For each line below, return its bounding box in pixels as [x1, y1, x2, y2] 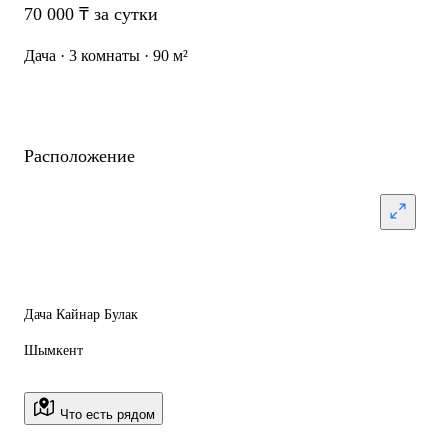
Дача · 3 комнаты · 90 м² [24, 47, 188, 64]
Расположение [24, 146, 135, 166]
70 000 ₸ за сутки [24, 4, 158, 24]
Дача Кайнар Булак [24, 307, 138, 322]
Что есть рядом [56, 407, 155, 422]
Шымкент [24, 343, 83, 358]
